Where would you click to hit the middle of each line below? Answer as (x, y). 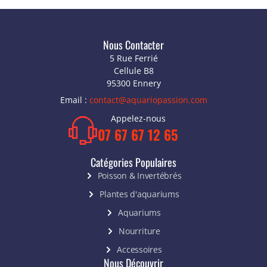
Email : (74, 100)
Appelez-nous (138, 119)
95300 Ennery (133, 83)
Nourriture (139, 231)
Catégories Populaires (133, 162)
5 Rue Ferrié (133, 58)
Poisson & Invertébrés (139, 176)
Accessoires (139, 250)
